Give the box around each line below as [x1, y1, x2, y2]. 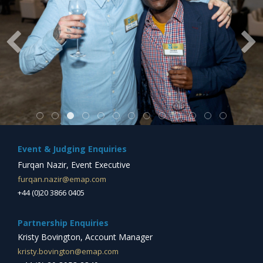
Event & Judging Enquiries [18, 143, 127, 155]
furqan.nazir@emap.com [18, 174, 106, 185]
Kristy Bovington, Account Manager [18, 231, 153, 243]
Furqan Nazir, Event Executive [18, 159, 130, 171]
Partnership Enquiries [18, 217, 109, 229]
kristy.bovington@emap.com [18, 246, 119, 257]
